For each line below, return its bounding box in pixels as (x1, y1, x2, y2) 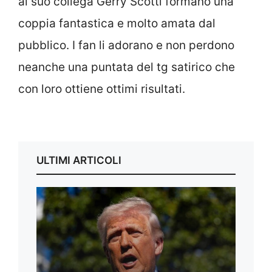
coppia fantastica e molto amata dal (18, 16, 216, 30)
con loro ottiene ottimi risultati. (18, 81, 185, 96)
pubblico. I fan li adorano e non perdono (18, 38, 234, 52)
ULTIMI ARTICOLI (36, 154, 121, 167)
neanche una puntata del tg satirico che (18, 59, 235, 74)
